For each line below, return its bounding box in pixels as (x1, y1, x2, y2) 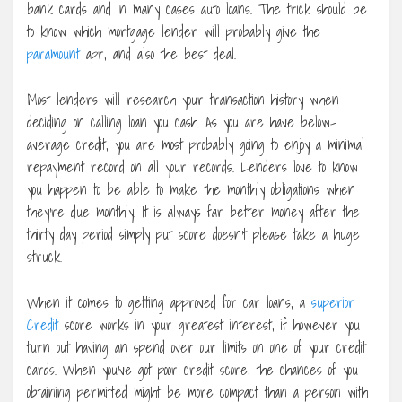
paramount (27, 41, 80, 66)
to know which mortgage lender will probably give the (27, 19, 320, 43)
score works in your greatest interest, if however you (58, 312, 360, 336)
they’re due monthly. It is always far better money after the (27, 199, 360, 223)
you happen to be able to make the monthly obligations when (27, 177, 355, 201)
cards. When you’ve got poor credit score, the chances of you (27, 357, 358, 381)
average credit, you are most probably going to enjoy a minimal (27, 132, 364, 156)
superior (311, 290, 354, 314)
